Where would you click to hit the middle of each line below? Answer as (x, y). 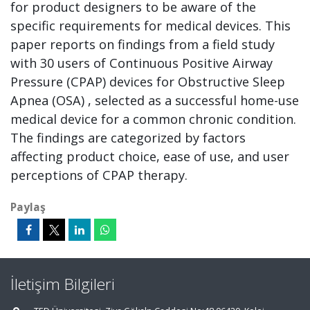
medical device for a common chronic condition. (153, 119)
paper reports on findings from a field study (143, 44)
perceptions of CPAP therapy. (99, 175)
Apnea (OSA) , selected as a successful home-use (155, 100)
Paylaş (28, 207)
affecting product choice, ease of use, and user (150, 156)
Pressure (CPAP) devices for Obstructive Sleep (148, 82)
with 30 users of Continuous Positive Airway (142, 63)
